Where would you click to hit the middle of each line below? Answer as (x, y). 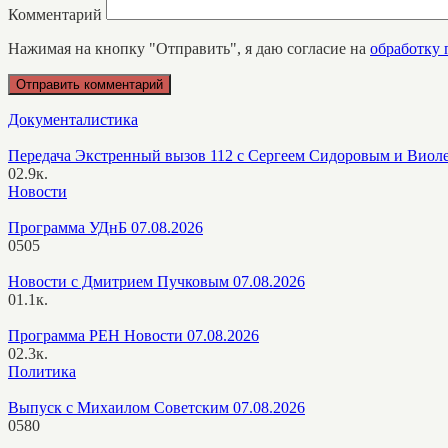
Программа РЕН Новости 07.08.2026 (133, 335)
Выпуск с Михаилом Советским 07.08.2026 (156, 407)
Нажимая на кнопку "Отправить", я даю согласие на (189, 48)
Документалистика (73, 119)
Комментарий (55, 14)
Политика (42, 371)
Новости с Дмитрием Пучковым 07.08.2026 (156, 281)
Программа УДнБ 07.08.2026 (105, 227)
